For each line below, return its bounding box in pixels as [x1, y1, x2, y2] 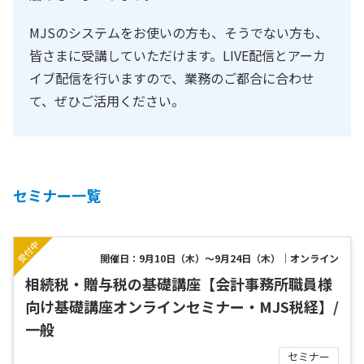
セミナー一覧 [13, 184, 101, 206]
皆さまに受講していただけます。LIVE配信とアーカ [29, 45, 326, 66]
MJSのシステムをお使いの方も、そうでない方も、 [29, 23, 328, 43]
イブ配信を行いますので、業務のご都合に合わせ [29, 68, 314, 89]
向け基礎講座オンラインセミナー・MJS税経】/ [25, 296, 339, 318]
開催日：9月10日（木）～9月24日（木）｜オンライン [100, 251, 339, 266]
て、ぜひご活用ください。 [29, 91, 184, 111]
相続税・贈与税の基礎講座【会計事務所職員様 [25, 273, 332, 295]
